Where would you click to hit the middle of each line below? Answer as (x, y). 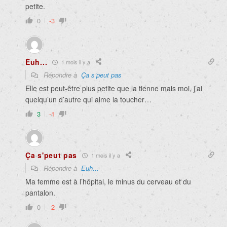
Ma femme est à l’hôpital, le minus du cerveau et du (108, 182)
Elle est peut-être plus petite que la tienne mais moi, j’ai (114, 88)
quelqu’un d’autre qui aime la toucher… (88, 100)
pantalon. (40, 193)
